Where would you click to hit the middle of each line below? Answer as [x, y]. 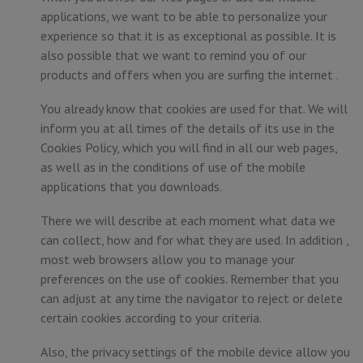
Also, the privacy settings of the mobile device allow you [195, 352]
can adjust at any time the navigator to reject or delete [192, 298]
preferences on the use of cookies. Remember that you [190, 279]
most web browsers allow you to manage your [168, 259]
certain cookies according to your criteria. [151, 318]
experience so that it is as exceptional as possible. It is [188, 36]
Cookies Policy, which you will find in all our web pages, [189, 147]
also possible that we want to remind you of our [173, 55]
